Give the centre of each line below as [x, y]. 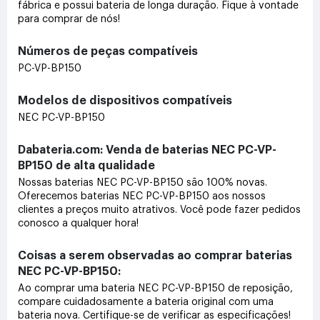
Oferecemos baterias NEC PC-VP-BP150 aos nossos [142, 196]
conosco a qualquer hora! [78, 223]
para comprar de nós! [69, 19]
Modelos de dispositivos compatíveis [125, 100]
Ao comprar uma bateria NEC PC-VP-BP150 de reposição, [155, 288]
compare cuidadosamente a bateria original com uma [146, 302]
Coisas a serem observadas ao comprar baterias [155, 255]
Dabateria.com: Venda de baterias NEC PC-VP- [147, 150]
